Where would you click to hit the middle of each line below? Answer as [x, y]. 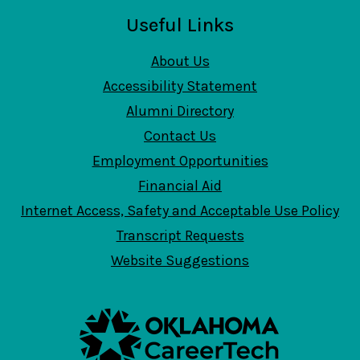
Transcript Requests [180, 235]
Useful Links [180, 25]
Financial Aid [180, 186]
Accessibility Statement [180, 86]
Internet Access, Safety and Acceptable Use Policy [180, 211]
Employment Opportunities [180, 161]
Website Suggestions [180, 260]
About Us [180, 61]
